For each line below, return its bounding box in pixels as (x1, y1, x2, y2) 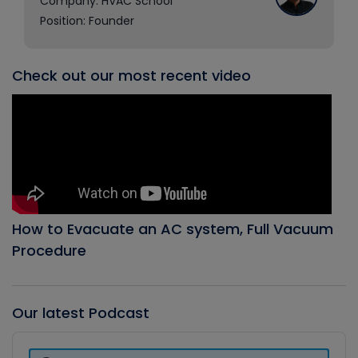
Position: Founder (40, 12, 134, 29)
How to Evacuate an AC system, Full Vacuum (12, 218, 333, 239)
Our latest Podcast (12, 302, 149, 323)
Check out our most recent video (12, 65, 251, 86)
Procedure (12, 240, 86, 261)
